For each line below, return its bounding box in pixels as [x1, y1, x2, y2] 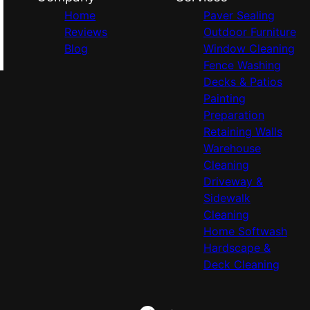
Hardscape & [203, 241, 271, 255]
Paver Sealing [203, 8, 275, 22]
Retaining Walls [203, 125, 282, 138]
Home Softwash [203, 224, 287, 238]
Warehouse [203, 141, 261, 155]
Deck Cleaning [203, 257, 280, 271]
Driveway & [203, 174, 263, 188]
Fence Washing [203, 58, 281, 72]
